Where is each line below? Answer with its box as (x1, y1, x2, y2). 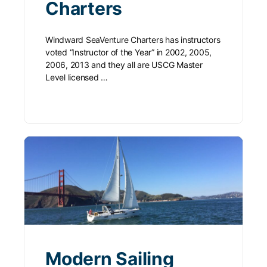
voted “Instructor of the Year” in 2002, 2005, (45, 46, 212, 57)
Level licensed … (45, 72, 108, 82)
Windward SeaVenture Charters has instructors (45, 34, 221, 45)
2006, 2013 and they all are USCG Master (45, 59, 203, 70)
